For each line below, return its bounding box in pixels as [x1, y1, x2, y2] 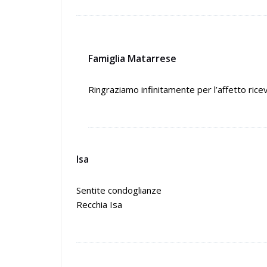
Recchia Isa [76, 198, 122, 210]
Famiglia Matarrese [88, 52, 176, 65]
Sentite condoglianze [76, 184, 162, 196]
